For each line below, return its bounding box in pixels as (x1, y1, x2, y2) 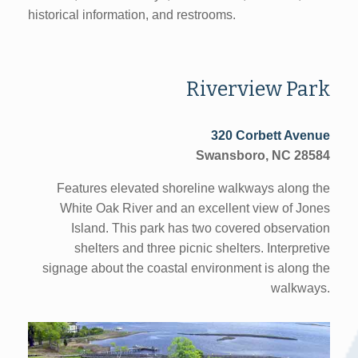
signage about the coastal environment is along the (42, 261, 330, 276)
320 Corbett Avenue (211, 129, 330, 143)
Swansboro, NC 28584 (196, 149, 330, 163)
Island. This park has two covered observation (71, 221, 330, 236)
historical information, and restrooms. (28, 7, 236, 22)
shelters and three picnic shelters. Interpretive (74, 241, 330, 256)
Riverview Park (186, 76, 330, 101)
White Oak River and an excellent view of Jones (60, 201, 330, 216)
